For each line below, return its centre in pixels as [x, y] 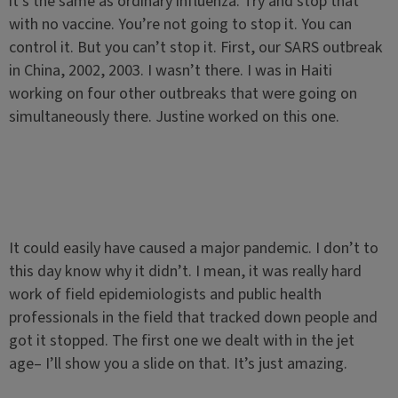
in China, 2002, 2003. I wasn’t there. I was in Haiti [170, 71]
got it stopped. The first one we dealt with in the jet [181, 341]
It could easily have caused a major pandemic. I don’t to [193, 248]
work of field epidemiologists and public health [165, 295]
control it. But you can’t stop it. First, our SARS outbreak [195, 48]
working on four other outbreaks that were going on [183, 94]
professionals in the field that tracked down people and [193, 318]
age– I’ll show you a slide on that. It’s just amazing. [178, 364]
